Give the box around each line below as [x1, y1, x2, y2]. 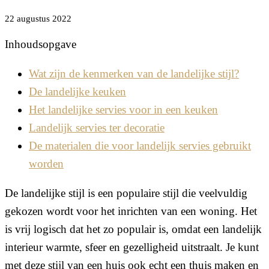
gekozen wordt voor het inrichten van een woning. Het [5, 204, 257, 217]
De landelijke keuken [29, 85, 126, 98]
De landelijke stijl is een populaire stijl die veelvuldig [5, 186, 247, 199]
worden [29, 157, 64, 170]
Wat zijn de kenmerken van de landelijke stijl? [29, 67, 239, 80]
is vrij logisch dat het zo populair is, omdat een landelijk [5, 222, 262, 235]
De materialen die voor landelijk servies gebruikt [29, 139, 251, 152]
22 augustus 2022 [5, 13, 71, 23]
